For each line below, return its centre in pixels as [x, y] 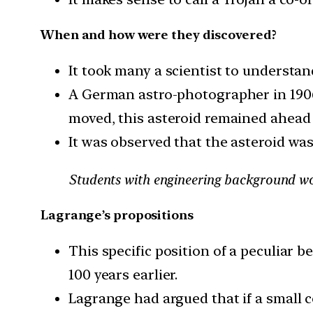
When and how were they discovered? [159, 35]
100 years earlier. [123, 274]
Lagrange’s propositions [117, 214]
